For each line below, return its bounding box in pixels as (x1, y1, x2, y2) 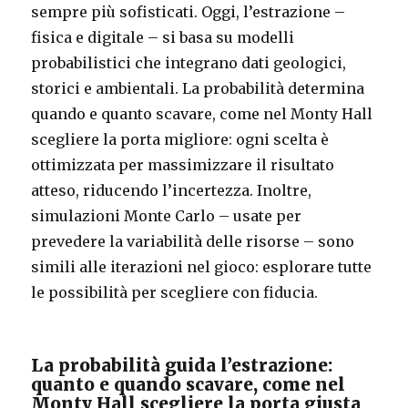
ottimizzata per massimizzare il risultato (31, 155, 335, 174)
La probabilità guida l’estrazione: (31, 353, 333, 376)
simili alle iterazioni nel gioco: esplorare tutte (31, 257, 372, 276)
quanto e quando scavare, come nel (31, 372, 346, 395)
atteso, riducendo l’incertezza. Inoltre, (31, 180, 312, 199)
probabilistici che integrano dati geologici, (31, 53, 347, 72)
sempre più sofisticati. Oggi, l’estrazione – (31, 2, 346, 21)
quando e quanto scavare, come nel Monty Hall (31, 104, 373, 123)
